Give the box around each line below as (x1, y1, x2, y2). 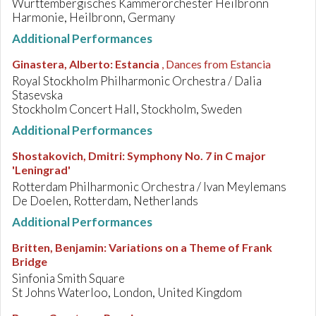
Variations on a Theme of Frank (109, 241, 272, 254)
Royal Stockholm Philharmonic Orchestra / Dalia (12, 73, 262, 88)
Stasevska (12, 87, 63, 102)
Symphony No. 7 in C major (127, 149, 266, 162)
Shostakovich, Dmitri (12, 149, 122, 162)
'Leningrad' (12, 163, 71, 176)
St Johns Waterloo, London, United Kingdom (12, 285, 242, 300)
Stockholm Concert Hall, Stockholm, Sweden (12, 102, 242, 116)
